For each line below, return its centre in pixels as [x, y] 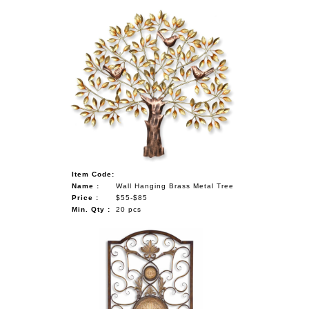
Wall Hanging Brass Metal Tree [175, 186]
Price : [86, 197]
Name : [86, 186]
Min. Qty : [91, 209]
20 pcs [129, 209]
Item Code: [93, 174]
